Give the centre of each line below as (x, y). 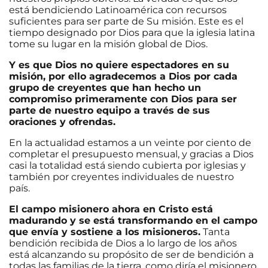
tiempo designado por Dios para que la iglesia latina (132, 32)
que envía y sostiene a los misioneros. (105, 232)
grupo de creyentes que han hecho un (105, 87)
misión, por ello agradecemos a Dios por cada (123, 76)
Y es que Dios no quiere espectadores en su (119, 65)
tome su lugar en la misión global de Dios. (108, 44)
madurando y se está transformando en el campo (133, 220)
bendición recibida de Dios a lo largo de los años (123, 243)
